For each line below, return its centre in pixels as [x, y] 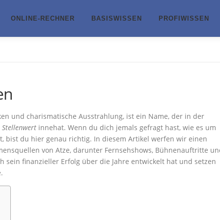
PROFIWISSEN [184, 18]
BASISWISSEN [117, 18]
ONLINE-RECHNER [43, 18]
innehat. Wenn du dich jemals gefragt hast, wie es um [126, 127]
